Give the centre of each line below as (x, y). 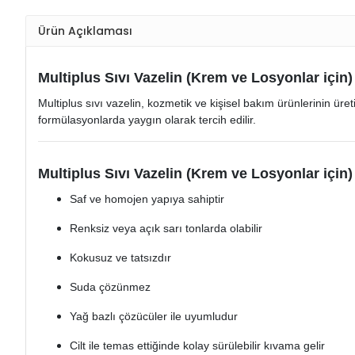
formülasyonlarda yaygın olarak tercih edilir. (147, 120)
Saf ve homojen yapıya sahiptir (147, 199)
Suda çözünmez (110, 287)
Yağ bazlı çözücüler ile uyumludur (154, 317)
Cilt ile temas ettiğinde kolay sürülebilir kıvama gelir (197, 346)
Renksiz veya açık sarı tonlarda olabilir (166, 229)
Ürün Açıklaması (85, 31)
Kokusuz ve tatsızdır (120, 258)
